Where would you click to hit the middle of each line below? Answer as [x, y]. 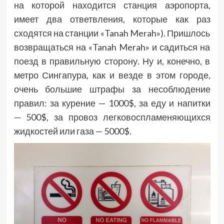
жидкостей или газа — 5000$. [72, 131]
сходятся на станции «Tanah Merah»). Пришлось [112, 33]
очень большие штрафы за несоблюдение [112, 89]
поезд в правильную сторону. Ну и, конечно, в [112, 61]
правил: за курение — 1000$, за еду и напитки [112, 103]
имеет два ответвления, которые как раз [112, 19]
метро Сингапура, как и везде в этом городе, [112, 75]
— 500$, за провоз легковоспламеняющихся [112, 117]
